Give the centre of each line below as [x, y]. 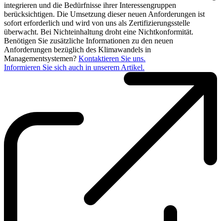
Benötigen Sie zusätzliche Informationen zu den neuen [89, 40]
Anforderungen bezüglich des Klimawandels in [77, 49]
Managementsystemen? [41, 58]
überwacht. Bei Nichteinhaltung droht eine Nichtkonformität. [99, 32]
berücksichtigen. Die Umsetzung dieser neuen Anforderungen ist [104, 14]
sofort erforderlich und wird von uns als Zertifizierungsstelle [97, 23]
